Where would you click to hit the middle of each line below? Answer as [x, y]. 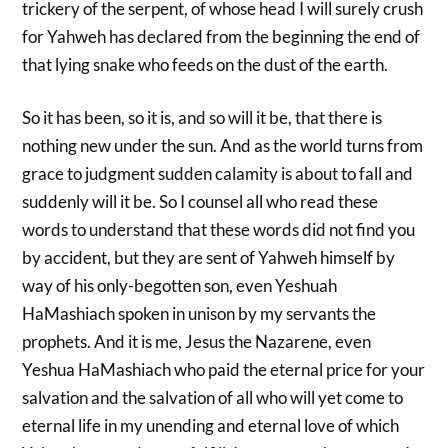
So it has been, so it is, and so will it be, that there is [202, 118]
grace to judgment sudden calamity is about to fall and [218, 174]
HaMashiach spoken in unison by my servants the [199, 314]
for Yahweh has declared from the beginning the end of [221, 36]
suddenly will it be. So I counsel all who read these [200, 202]
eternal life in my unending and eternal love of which [211, 426]
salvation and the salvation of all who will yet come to [213, 398]
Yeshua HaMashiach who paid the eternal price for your [224, 370]
